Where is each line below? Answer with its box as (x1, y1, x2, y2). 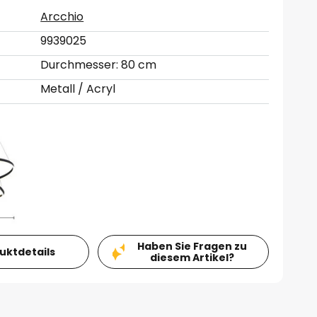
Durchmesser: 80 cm (40, 57, 157, 73)
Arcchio (40, 8, 84, 25)
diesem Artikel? (149, 250, 234, 265)
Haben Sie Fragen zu (137, 238, 247, 253)
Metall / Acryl (40, 81, 116, 97)
